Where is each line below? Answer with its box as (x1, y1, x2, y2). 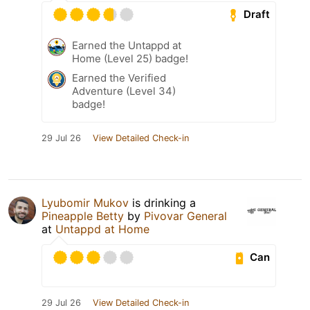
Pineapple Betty (42, 208, 124, 223)
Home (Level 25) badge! (72, 51, 188, 65)
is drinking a (129, 195, 196, 210)
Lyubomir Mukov (42, 195, 129, 210)
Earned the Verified (72, 71, 166, 84)
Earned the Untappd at (72, 38, 181, 52)
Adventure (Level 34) (72, 84, 176, 98)
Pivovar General (144, 208, 227, 223)
